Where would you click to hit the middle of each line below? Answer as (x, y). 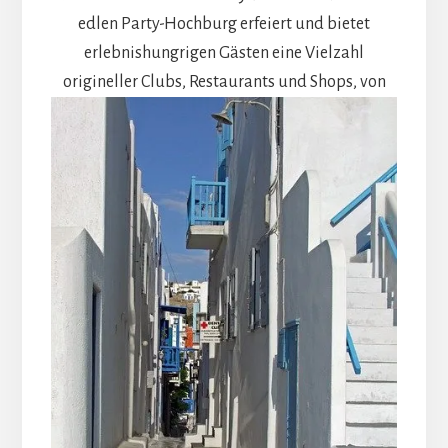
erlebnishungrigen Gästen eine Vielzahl (224, 52)
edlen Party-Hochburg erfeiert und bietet (224, 23)
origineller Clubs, (124, 81)
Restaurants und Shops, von (285, 81)
